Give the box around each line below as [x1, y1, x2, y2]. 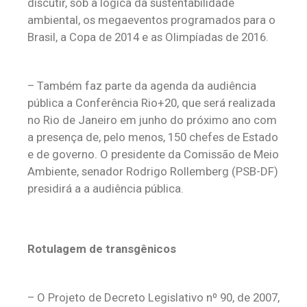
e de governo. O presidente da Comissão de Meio [27, 147, 279, 161]
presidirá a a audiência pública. [27, 182, 184, 195]
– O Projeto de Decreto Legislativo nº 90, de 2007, [27, 291, 280, 304]
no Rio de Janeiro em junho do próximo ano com [27, 113, 277, 127]
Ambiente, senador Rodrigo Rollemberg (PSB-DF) [27, 164, 278, 178]
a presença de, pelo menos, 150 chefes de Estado [27, 130, 278, 144]
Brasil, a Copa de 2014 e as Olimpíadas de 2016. [27, 30, 269, 44]
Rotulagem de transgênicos [27, 242, 176, 256]
